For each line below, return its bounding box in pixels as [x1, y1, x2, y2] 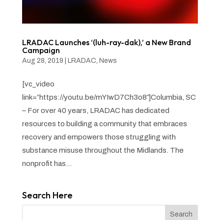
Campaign [22, 45, 60, 55]
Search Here [22, 189, 73, 201]
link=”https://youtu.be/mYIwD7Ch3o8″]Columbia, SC [22, 93, 196, 101]
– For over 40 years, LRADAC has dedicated [22, 106, 169, 114]
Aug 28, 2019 [22, 56, 63, 64]
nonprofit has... [22, 159, 72, 167]
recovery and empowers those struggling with [22, 133, 176, 141]
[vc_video [22, 80, 55, 88]
